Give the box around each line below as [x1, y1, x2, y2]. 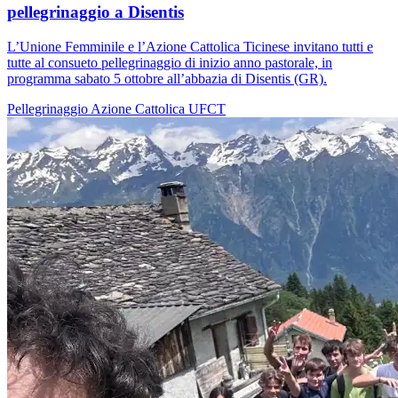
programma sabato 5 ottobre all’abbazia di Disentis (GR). [7, 71, 327, 87]
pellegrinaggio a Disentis [7, 3, 184, 22]
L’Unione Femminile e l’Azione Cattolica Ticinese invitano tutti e [7, 39, 373, 55]
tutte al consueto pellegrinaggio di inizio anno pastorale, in [7, 55, 332, 71]
